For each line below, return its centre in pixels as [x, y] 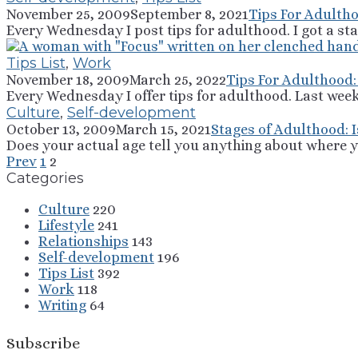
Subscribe [43, 344]
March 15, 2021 [163, 129]
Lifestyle [66, 225]
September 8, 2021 [189, 14]
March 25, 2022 [178, 80]
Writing [62, 305]
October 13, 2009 [61, 129]
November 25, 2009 [68, 14]
